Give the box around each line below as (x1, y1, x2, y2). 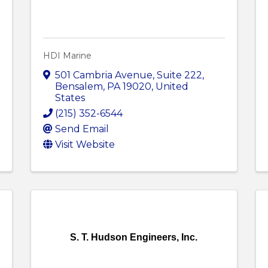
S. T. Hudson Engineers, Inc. (70, 232, 198, 243)
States (54, 92, 85, 104)
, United (151, 81, 188, 93)
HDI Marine (42, 50, 92, 62)
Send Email (54, 123, 109, 135)
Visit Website (54, 139, 115, 151)
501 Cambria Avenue (54, 69, 153, 81)
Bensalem (54, 81, 103, 93)
